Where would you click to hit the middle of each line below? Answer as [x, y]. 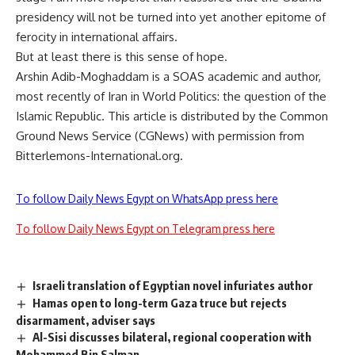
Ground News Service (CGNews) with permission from [160, 136]
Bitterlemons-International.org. [99, 156]
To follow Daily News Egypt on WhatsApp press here [147, 198]
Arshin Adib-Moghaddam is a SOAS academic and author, [168, 76]
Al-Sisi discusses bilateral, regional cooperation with [172, 336]
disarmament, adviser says [86, 320]
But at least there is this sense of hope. [122, 57]
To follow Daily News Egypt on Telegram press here [145, 229]
